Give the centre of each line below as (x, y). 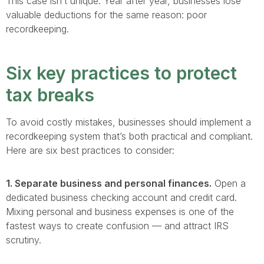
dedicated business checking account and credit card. (121, 197)
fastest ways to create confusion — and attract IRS (117, 226)
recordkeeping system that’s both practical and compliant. (129, 136)
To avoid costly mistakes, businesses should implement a (128, 122)
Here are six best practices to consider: (90, 150)
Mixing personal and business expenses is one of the (120, 212)
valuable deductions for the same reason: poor (106, 15)
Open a (229, 183)
